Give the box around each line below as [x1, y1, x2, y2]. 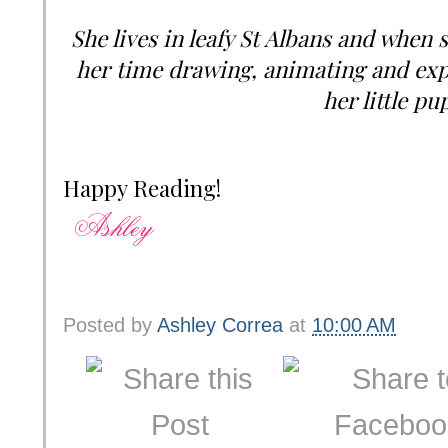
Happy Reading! [63, 172, 221, 203]
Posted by [63, 313, 157, 336]
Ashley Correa [157, 313, 289, 336]
